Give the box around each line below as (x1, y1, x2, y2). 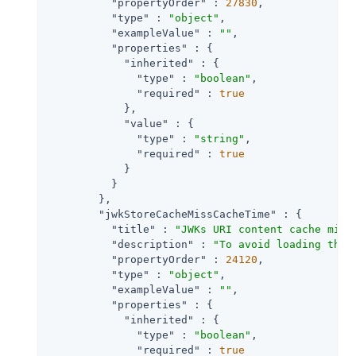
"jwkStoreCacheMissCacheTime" (99, 207, 277, 220)
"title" (111, 222, 156, 235)
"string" (194, 132, 245, 145)
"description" (111, 238, 194, 250)
